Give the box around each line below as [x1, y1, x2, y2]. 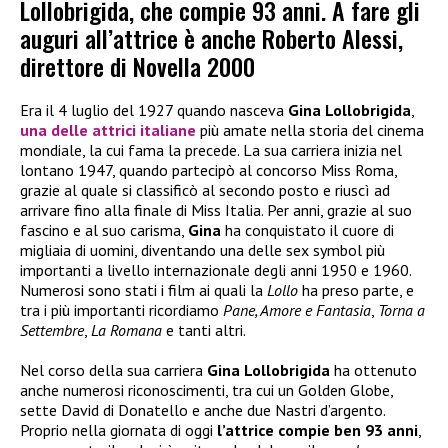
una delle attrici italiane [20, 120, 196, 141]
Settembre [20, 320, 84, 341]
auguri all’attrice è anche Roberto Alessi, [20, 20, 403, 57]
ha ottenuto [330, 360, 417, 381]
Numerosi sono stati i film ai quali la [20, 280, 267, 301]
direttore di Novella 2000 [20, 48, 255, 85]
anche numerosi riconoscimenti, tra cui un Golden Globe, [20, 380, 393, 401]
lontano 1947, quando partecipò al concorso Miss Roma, [20, 160, 397, 181]
